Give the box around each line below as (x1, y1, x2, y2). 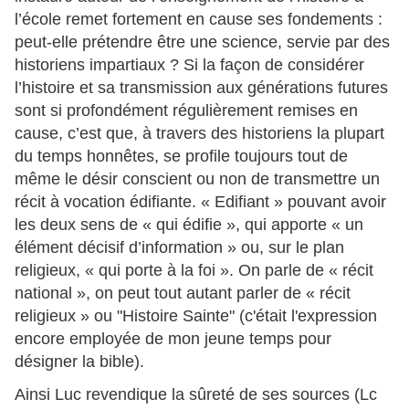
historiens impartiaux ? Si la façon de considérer (15, 56, 364, 75)
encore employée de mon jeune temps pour (15, 330, 331, 349)
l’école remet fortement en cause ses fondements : (15, 10, 383, 29)
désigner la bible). (15, 352, 144, 372)
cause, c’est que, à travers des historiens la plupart (15, 124, 384, 143)
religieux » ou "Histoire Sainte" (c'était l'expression (15, 307, 377, 326)
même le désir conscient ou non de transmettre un (15, 170, 380, 189)
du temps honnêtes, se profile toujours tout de (15, 147, 348, 166)
